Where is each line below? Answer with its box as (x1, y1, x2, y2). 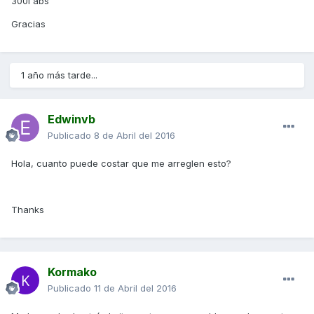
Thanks (11, 204, 44, 216)
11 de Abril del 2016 (94, 282, 177, 294)
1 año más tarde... (21, 69, 97, 81)
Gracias (11, 18, 46, 30)
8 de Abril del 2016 (94, 130, 175, 142)
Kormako (48, 265, 97, 280)
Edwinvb (48, 112, 95, 127)
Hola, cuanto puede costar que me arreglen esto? (11, 158, 231, 170)
